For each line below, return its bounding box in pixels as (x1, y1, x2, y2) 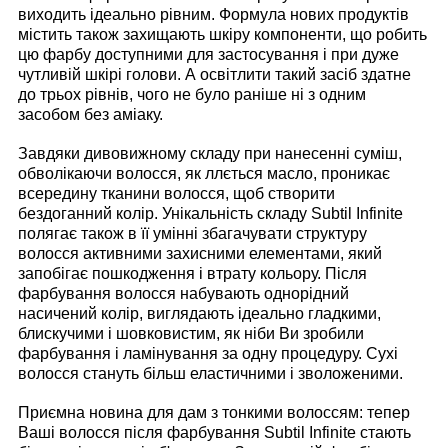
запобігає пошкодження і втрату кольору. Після (18, 264, 367, 282)
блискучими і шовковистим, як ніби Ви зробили (18, 324, 364, 342)
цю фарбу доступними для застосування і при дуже (18, 45, 399, 63)
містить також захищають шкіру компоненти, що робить (18, 25, 427, 43)
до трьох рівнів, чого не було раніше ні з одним (18, 85, 366, 103)
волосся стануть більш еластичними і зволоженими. (18, 364, 403, 382)
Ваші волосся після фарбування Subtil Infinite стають (18, 423, 411, 441)
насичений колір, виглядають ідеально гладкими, (18, 304, 381, 322)
